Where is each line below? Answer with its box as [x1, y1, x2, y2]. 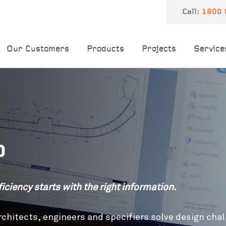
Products [87, 44, 124, 54]
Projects [142, 44, 176, 54]
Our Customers [7, 44, 69, 54]
